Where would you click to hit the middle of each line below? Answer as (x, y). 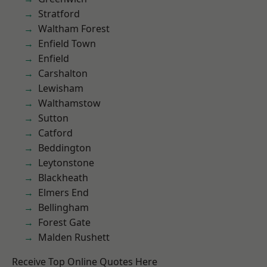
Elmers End (63, 193)
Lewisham (61, 88)
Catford (55, 133)
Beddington (65, 148)
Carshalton (63, 73)
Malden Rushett (74, 237)
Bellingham (63, 207)
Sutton (53, 118)
